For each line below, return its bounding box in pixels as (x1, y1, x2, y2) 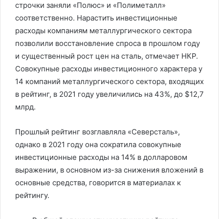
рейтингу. (15, 191, 49, 200)
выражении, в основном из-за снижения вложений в (15, 165, 203, 175)
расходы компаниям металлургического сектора (15, 26, 192, 35)
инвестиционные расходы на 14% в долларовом (15, 153, 187, 162)
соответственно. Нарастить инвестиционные (15, 13, 177, 22)
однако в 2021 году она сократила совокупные (15, 140, 181, 149)
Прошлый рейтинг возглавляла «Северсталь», (15, 127, 180, 136)
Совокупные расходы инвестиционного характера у (15, 64, 202, 73)
